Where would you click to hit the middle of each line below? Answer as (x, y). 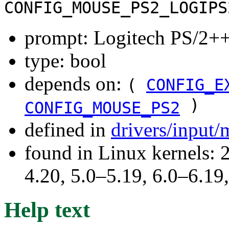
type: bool (65, 60)
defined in (68, 129)
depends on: (76, 83)
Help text (47, 210)
